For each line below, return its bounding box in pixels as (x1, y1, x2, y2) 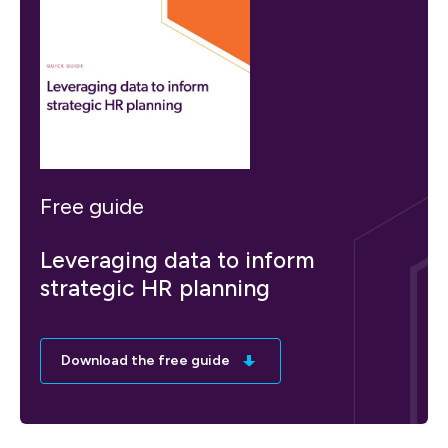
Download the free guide (61, 352, 230, 370)
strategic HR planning (40, 274, 270, 303)
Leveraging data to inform (40, 246, 314, 275)
